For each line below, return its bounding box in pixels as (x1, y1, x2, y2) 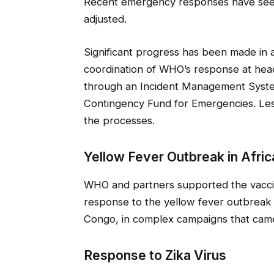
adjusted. (83, 13, 127, 26)
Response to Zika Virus (83, 246, 226, 263)
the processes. (83, 114, 155, 127)
